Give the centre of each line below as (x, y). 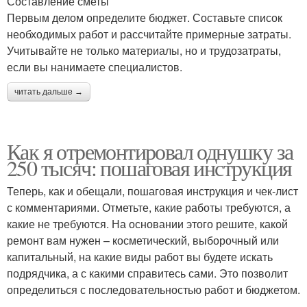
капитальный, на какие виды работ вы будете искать (140, 257)
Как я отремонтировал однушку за (150, 151)
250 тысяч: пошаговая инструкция (149, 168)
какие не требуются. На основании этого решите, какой (147, 224)
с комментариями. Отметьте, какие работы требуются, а (149, 208)
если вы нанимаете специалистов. (95, 67)
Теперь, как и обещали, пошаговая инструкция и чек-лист (152, 191)
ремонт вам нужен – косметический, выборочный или (143, 241)
